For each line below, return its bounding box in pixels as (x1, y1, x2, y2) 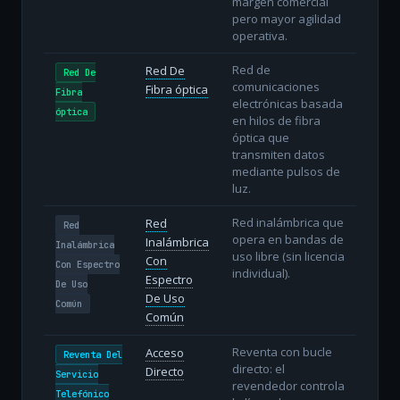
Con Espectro (54, 257, 120, 271)
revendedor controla (231, 377, 345, 394)
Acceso (145, 344, 184, 361)
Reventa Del (62, 347, 122, 361)
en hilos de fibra (231, 112, 321, 129)
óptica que (231, 129, 289, 146)
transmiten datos (231, 146, 325, 162)
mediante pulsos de (231, 162, 340, 179)
